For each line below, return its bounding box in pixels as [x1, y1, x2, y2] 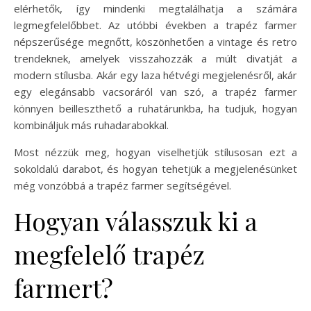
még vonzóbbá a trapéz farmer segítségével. [14, 178, 231, 192]
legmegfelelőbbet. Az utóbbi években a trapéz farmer [14, 17, 297, 32]
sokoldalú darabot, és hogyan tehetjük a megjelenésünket [14, 161, 297, 176]
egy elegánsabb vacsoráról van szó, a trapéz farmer [14, 84, 297, 99]
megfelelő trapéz [14, 237, 205, 271]
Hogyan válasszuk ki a [14, 203, 258, 237]
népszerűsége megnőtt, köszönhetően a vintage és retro [14, 34, 297, 49]
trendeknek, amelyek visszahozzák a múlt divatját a [14, 51, 297, 65]
